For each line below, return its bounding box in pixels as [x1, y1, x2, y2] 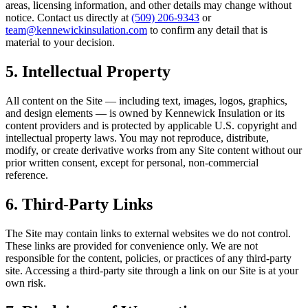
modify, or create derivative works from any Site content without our [5, 144, 302, 156]
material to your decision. [5, 36, 115, 48]
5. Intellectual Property [5, 62, 170, 80]
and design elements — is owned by [5, 107, 165, 119]
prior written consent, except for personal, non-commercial [5, 156, 258, 168]
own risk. [5, 276, 46, 289]
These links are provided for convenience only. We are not [5, 239, 258, 252]
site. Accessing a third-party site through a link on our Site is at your [5, 264, 298, 276]
